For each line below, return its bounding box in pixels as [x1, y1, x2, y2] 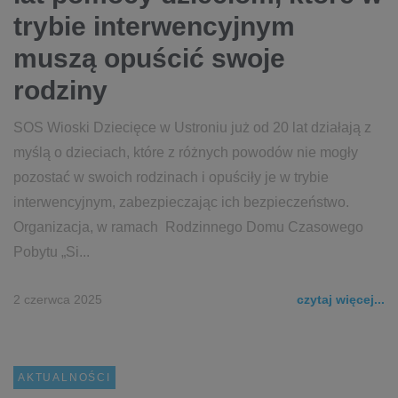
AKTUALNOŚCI [18, 371, 111, 384]
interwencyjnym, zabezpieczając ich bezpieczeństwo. [13, 195, 349, 210]
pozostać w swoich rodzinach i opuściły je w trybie [13, 170, 329, 185]
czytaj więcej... [297, 292, 385, 306]
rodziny [13, 76, 107, 105]
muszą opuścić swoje [13, 44, 285, 73]
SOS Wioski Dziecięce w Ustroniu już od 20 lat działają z [13, 120, 371, 135]
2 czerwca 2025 [13, 292, 102, 306]
